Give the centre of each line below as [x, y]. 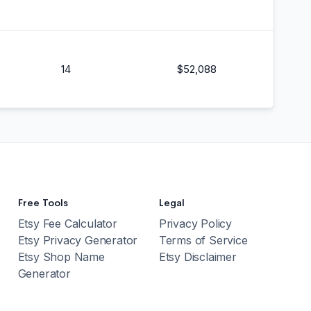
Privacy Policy [195, 224]
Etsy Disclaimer [197, 257]
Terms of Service [203, 240]
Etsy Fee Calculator [67, 224]
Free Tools [43, 203]
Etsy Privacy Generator [78, 240]
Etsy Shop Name [61, 257]
